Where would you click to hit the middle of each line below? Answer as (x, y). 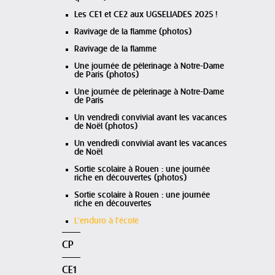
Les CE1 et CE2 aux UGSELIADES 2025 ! (146, 15)
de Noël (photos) (106, 126)
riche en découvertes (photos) (130, 178)
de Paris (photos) (107, 75)
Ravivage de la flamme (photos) (133, 32)
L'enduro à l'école (107, 221)
